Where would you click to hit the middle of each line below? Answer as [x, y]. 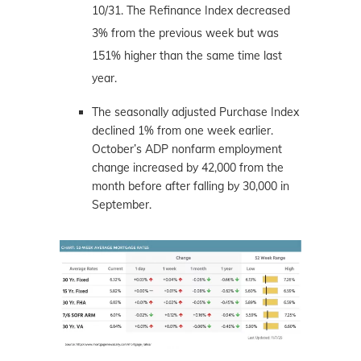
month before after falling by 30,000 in [191, 187]
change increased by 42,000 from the [188, 168]
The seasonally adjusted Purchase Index [195, 112]
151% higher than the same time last [187, 56]
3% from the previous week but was [185, 33]
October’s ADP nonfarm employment [187, 149]
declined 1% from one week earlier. [183, 131]
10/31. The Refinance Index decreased [191, 11]
